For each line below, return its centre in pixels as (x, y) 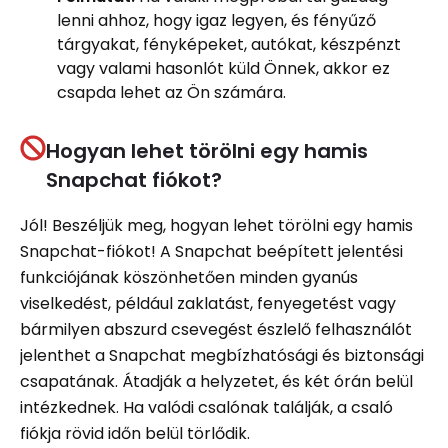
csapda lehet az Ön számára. (171, 92)
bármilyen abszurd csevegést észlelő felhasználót (216, 329)
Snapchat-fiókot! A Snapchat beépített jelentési (211, 251)
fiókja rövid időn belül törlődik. (139, 433)
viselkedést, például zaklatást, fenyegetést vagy (208, 303)
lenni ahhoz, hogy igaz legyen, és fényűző (216, 20)
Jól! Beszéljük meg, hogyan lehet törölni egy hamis (216, 225)
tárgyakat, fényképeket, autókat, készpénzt (229, 44)
